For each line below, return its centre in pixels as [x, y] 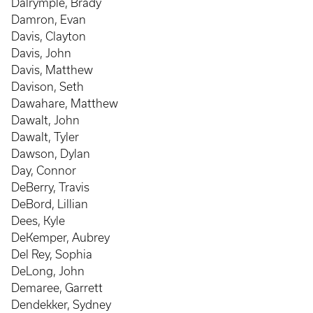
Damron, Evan [49, 20]
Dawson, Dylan [51, 154]
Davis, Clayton [49, 36]
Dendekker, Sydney [61, 305]
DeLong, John [48, 271]
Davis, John [41, 53]
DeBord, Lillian [50, 204]
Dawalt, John [45, 120]
